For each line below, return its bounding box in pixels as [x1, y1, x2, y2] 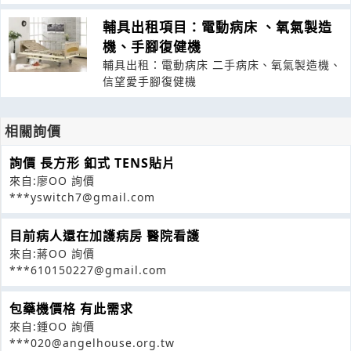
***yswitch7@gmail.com [9, 189, 155, 204]
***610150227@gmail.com [9, 262, 167, 277]
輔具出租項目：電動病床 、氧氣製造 [103, 17, 332, 36]
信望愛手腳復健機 [103, 73, 197, 89]
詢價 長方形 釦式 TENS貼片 [9, 154, 175, 172]
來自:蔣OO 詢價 [9, 245, 95, 261]
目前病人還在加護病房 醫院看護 [9, 226, 200, 244]
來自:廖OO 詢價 [9, 172, 95, 188]
